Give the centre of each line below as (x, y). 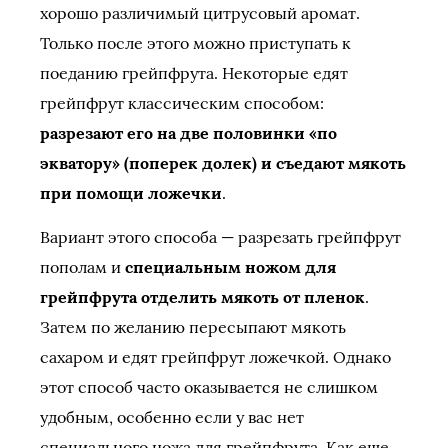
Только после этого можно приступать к (195, 43)
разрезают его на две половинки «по (188, 133)
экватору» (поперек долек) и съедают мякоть (223, 163)
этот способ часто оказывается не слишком (209, 387)
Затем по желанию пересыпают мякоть (193, 327)
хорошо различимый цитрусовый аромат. (200, 13)
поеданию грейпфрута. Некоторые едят (194, 73)
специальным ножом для (230, 267)
